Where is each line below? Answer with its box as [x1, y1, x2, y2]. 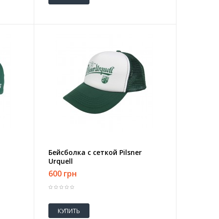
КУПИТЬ [57, 206, 80, 215]
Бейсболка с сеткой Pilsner [48, 148, 142, 157]
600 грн [48, 168, 77, 179]
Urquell [48, 156, 73, 166]
